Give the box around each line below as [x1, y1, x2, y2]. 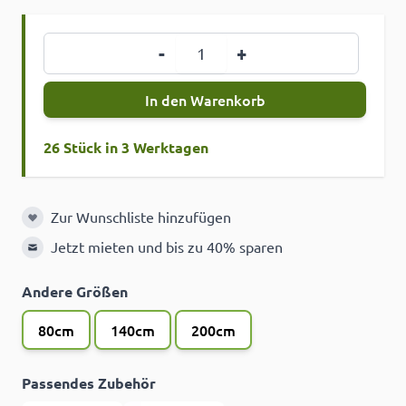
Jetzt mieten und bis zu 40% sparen [51, 237, 283, 256]
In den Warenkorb [144, 90, 266, 111]
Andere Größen [22, 282, 128, 302]
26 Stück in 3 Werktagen [43, 138, 208, 158]
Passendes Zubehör [22, 373, 156, 393]
